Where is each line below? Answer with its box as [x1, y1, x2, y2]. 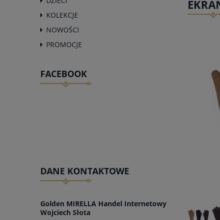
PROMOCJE [46, 39, 82, 49]
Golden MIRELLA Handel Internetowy [40, 199, 166, 209]
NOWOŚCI [46, 25, 79, 34]
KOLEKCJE [46, 10, 78, 20]
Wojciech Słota [40, 208, 90, 218]
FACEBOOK [40, 67, 87, 80]
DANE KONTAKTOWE [40, 165, 129, 177]
